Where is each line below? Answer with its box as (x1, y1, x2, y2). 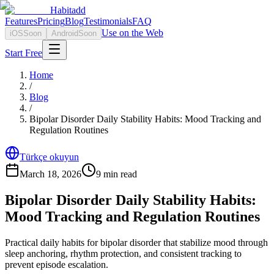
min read (101, 169, 137, 179)
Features (5, 16, 37, 26)
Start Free (5, 48, 42, 58)
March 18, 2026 (20, 169, 81, 179)
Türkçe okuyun (20, 152, 79, 162)
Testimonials (84, 16, 132, 26)
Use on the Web (102, 28, 163, 38)
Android (51, 29, 78, 38)
